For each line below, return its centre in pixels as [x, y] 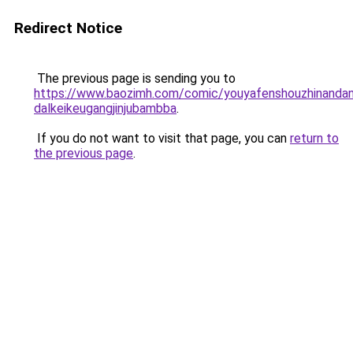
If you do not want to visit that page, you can [162, 138]
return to [314, 138]
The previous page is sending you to [135, 78]
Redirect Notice [68, 28]
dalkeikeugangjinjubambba [105, 108]
